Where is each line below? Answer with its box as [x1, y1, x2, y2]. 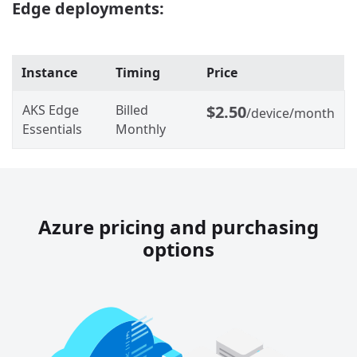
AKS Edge [22, 100, 79, 119]
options [143, 235, 214, 262]
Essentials [22, 120, 82, 138]
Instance [22, 63, 77, 81]
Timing [116, 63, 160, 81]
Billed [116, 100, 148, 119]
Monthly [116, 120, 166, 138]
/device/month [246, 104, 335, 122]
